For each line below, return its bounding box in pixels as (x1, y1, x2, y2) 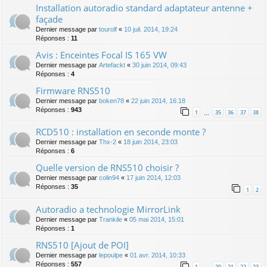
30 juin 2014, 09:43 (132, 61, 187, 69)
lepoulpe (99, 251, 123, 259)
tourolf (99, 26, 117, 33)
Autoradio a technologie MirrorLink (36, 203, 181, 215)
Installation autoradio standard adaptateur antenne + (36, 2, 253, 14)
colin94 (99, 174, 119, 182)
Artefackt (99, 61, 125, 69)
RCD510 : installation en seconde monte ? (36, 126, 206, 138)
